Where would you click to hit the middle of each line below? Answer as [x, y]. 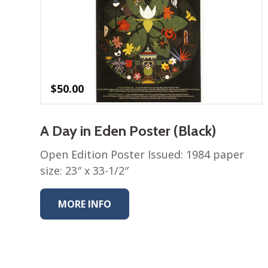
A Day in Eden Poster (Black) [128, 131]
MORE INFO [85, 204]
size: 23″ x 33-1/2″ [85, 171]
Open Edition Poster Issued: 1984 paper [142, 155]
